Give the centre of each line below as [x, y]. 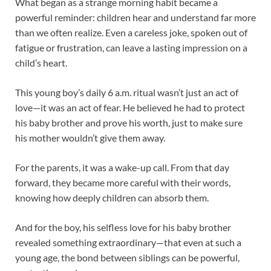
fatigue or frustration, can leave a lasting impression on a [131, 48]
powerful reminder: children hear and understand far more [135, 18]
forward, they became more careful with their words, [123, 183]
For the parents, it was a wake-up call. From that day [122, 168]
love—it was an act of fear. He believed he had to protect [130, 108]
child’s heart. [41, 63]
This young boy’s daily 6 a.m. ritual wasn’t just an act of [127, 93]
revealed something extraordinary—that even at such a [128, 243]
